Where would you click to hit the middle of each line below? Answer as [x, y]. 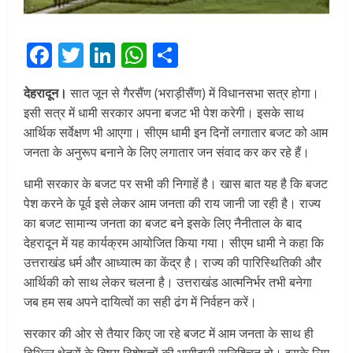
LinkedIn [166, 55]
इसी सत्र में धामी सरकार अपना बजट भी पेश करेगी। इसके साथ [164, 113]
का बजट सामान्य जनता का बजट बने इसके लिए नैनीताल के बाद [163, 223]
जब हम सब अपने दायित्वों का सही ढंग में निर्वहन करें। [140, 302]
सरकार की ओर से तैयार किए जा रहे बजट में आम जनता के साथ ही [169, 334]
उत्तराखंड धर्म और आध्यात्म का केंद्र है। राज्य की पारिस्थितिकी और [173, 263]
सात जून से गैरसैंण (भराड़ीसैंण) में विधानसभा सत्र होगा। [193, 93]
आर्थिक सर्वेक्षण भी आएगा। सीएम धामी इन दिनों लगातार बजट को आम [176, 133]
